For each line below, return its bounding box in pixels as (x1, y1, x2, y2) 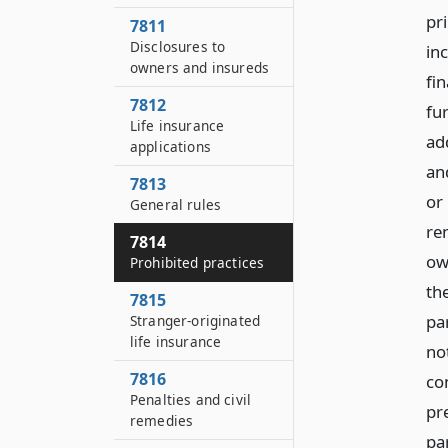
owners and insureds (130, 58, 270, 77)
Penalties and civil (130, 390, 252, 409)
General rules (130, 195, 222, 214)
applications (130, 137, 211, 156)
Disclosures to (130, 37, 226, 56)
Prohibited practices (130, 253, 265, 272)
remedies (130, 411, 194, 430)
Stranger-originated (130, 311, 261, 330)
